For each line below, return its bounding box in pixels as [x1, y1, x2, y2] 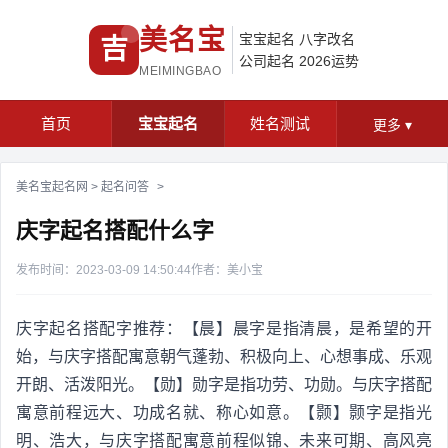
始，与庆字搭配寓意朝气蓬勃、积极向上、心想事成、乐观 [16, 348, 432, 365]
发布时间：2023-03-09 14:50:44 [16, 263, 191, 277]
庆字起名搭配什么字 [16, 218, 214, 243]
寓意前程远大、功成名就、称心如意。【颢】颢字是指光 [16, 404, 432, 421]
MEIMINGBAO [139, 64, 221, 78]
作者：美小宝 [191, 263, 263, 277]
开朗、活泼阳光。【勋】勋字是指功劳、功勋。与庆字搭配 [16, 376, 432, 393]
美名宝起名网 [16, 180, 88, 194]
